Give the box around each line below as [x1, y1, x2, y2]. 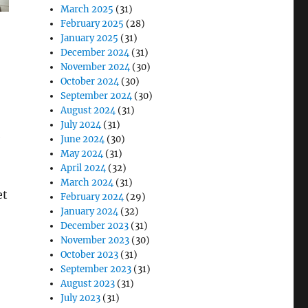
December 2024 [60, 47, 130, 58]
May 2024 [60, 148, 104, 159]
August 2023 [60, 278, 115, 289]
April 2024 [60, 162, 107, 174]
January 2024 [60, 206, 119, 217]
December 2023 [60, 220, 129, 232]
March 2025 [60, 3, 114, 15]
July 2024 [60, 119, 102, 131]
